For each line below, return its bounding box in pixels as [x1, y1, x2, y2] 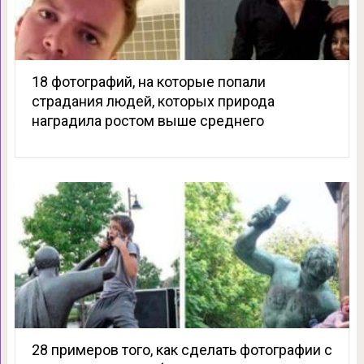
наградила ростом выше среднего [31, 112, 264, 130]
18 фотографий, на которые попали [31, 73, 266, 91]
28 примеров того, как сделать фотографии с [31, 341, 332, 359]
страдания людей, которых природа [31, 93, 275, 110]
